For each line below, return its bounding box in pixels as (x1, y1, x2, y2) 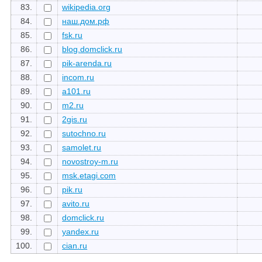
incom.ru (62, 72, 95, 82)
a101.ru (62, 86, 91, 96)
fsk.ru (62, 30, 83, 40)
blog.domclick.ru (62, 44, 123, 54)
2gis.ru (62, 114, 88, 124)
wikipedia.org (62, 2, 111, 12)
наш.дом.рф (62, 16, 110, 26)
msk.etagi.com (62, 170, 116, 180)
